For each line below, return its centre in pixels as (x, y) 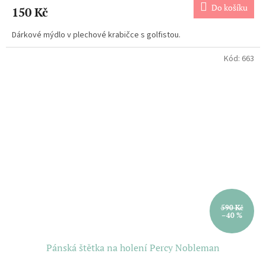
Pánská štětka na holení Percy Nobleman (133, 248)
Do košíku (229, 7)
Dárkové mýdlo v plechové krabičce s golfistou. (96, 35)
